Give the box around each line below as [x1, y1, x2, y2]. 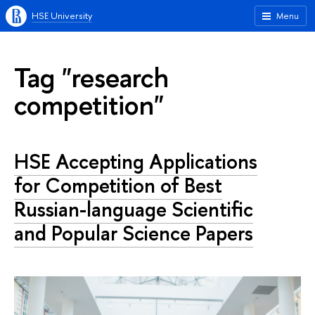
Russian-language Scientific [14, 195, 253, 224]
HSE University [32, 9, 92, 22]
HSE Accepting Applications [14, 148, 257, 176]
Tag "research [14, 58, 169, 96]
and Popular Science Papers [14, 219, 253, 247]
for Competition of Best [14, 172, 222, 200]
